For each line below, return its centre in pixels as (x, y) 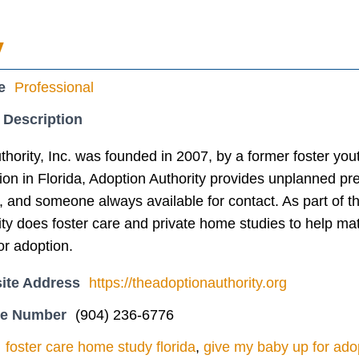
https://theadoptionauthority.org (188, 282)
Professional (54, 87)
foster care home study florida (101, 347)
